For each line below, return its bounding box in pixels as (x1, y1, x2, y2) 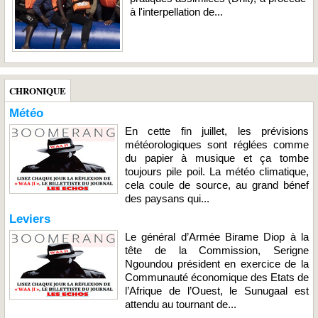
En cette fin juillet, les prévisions (125, 124, 309, 137)
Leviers (9, 212, 50, 226)
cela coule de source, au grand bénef (125, 178, 309, 191)
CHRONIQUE (9, 83, 66, 97)
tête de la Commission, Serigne (125, 243, 309, 256)
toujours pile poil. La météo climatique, (125, 165, 309, 177)
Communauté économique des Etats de (125, 270, 309, 283)
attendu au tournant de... (125, 297, 236, 310)
